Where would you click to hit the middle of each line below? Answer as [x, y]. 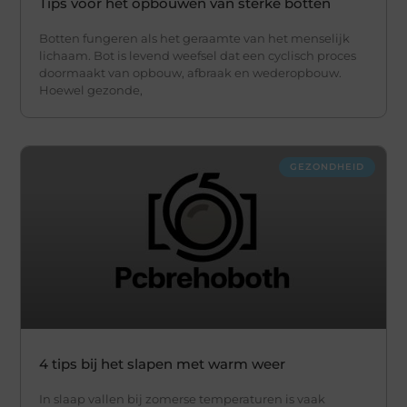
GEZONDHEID [327, 167]
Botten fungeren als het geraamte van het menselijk [195, 39]
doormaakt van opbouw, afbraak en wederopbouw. [191, 73]
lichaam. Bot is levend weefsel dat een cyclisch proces [198, 56]
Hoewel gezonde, [91, 90]
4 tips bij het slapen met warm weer [163, 363]
